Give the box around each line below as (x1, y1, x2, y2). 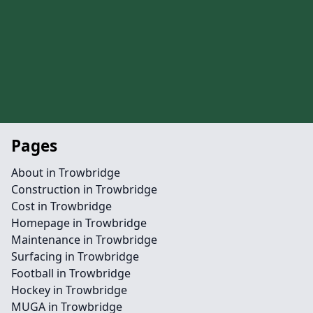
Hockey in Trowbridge (11, 282, 127, 298)
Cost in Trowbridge (11, 198, 112, 214)
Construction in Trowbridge (11, 182, 157, 197)
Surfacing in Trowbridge (11, 249, 139, 264)
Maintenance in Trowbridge (11, 232, 157, 247)
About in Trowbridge (11, 165, 120, 180)
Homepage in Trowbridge (11, 215, 147, 231)
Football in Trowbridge (11, 265, 131, 281)
